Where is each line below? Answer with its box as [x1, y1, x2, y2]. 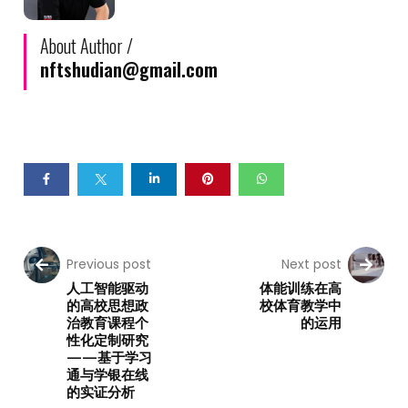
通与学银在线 [66, 363, 149, 383]
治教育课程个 [66, 311, 149, 331]
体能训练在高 [259, 277, 342, 297]
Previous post [66, 255, 152, 273]
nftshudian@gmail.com [40, 56, 219, 83]
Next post [280, 255, 342, 273]
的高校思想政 [66, 294, 149, 314]
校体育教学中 [259, 294, 342, 314]
